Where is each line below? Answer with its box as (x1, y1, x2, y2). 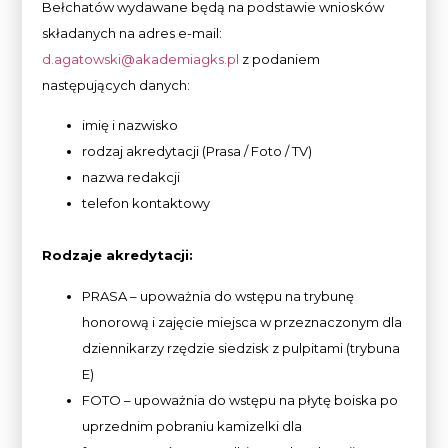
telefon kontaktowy (82, 195, 211, 212)
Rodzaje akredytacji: (42, 247, 194, 264)
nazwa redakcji (82, 169, 181, 186)
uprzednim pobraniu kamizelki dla (82, 417, 303, 434)
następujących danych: (42, 77, 191, 94)
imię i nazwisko (82, 117, 179, 134)
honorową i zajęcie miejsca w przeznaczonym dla (82, 313, 403, 330)
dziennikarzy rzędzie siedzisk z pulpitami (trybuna (82, 339, 401, 356)
